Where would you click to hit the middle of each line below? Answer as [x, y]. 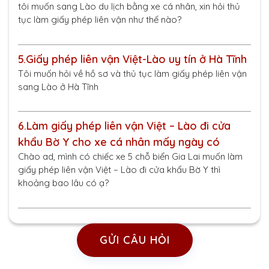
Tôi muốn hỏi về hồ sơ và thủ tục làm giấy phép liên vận [132, 73]
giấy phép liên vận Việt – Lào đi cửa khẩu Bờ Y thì [119, 170]
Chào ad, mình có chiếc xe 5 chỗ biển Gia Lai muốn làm [130, 156]
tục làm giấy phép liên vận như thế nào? [100, 20]
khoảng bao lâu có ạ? [63, 183]
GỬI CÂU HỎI [134, 240]
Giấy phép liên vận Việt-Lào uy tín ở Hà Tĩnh [136, 59]
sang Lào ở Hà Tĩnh [58, 86]
